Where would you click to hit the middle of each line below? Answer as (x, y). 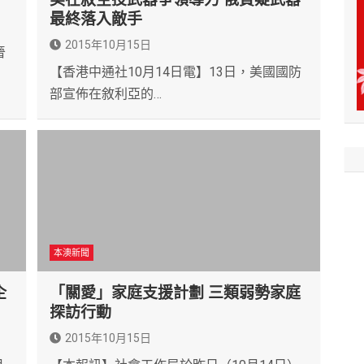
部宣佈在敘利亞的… (106, 94)
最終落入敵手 (96, 19)
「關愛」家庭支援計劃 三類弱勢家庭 (175, 293)
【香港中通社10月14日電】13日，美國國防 (175, 72)
